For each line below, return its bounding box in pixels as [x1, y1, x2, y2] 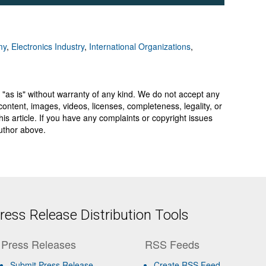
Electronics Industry [11, 40, 84, 52]
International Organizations [89, 40, 191, 52]
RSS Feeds [145, 236, 200, 252]
